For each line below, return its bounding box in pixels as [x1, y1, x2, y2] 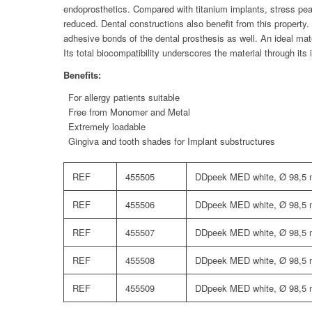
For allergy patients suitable [68, 91, 180, 104]
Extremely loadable [68, 120, 146, 134]
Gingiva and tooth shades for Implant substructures [68, 134, 275, 148]
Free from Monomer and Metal [68, 105, 190, 119]
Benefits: [63, 68, 101, 82]
